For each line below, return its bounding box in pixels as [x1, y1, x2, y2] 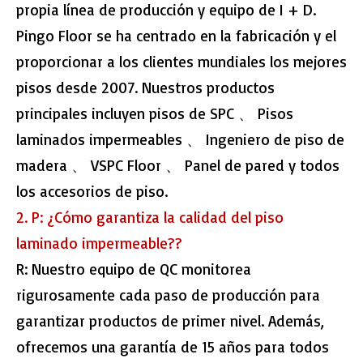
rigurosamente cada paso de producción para [16, 285, 320, 305]
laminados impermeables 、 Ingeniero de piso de [16, 130, 344, 150]
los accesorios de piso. [16, 181, 168, 202]
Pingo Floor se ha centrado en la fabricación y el [16, 26, 336, 46]
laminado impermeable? [16, 233, 175, 254]
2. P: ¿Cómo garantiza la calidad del [16, 207, 255, 228]
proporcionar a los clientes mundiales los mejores [16, 52, 347, 72]
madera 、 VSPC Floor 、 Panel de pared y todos [16, 156, 340, 176]
